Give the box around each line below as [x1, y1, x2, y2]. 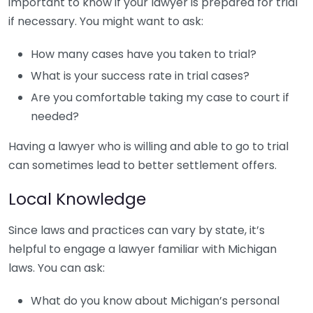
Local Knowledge [8, 187, 146, 210]
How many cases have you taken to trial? [31, 46, 256, 62]
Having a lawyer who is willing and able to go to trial [8, 138, 289, 154]
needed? [31, 108, 79, 124]
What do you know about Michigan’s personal [31, 293, 279, 309]
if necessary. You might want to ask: [8, 13, 203, 29]
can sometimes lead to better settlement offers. [8, 157, 277, 173]
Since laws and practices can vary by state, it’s [8, 222, 265, 238]
